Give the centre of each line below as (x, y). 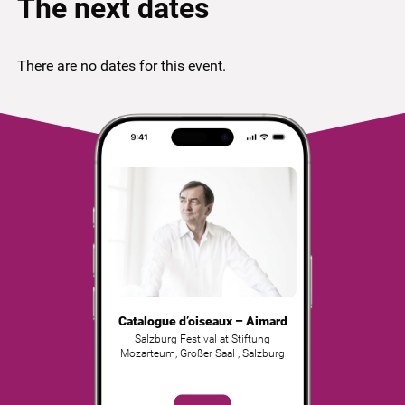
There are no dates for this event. (121, 65)
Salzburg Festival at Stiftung (202, 339)
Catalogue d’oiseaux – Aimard (202, 320)
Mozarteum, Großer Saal (179, 353)
